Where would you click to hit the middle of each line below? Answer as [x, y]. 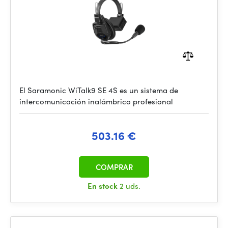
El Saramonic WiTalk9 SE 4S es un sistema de [99, 90]
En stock [104, 186]
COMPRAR [114, 167]
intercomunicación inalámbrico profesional [96, 101]
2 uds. [130, 186]
